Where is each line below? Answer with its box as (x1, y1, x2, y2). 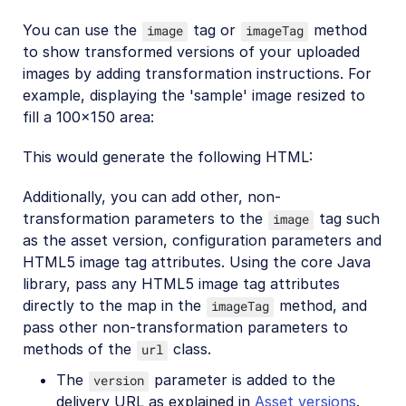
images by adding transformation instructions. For (23, 63, 372, 82)
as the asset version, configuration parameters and (23, 230, 382, 249)
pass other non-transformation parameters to (23, 317, 348, 336)
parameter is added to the (150, 371, 335, 390)
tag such (314, 208, 380, 227)
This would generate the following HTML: (23, 147, 313, 166)
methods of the (23, 339, 136, 358)
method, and (275, 295, 367, 314)
